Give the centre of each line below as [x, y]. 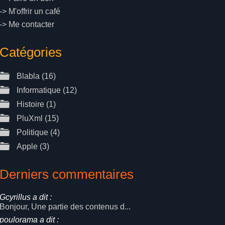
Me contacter [32, 24]
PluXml [30, 118]
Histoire [31, 104]
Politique [33, 132]
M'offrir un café [35, 11]
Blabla [28, 76]
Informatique [39, 90]
